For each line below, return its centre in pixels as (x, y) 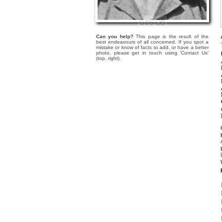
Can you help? (115, 36)
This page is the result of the (171, 36)
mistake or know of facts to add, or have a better (152, 47)
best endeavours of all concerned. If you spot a (152, 42)
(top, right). (109, 58)
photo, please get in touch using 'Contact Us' (152, 53)
